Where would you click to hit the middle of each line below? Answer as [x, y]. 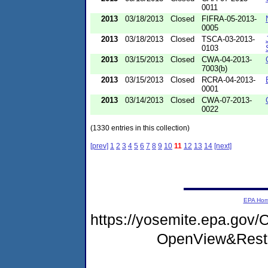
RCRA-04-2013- [229, 80]
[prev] [99, 146]
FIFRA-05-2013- [229, 19]
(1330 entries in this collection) [140, 128]
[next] [223, 146]
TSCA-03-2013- [228, 39]
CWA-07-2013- [227, 100]
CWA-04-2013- [227, 59]
